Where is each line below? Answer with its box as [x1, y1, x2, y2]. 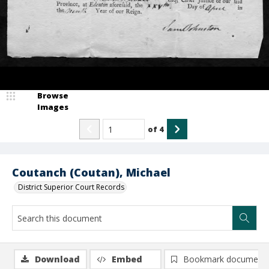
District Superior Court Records [18, 182, 124, 192]
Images [37, 101, 68, 112]
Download [35, 253, 80, 265]
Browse [37, 90, 68, 101]
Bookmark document [183, 253, 266, 265]
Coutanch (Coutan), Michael [12, 165, 171, 180]
